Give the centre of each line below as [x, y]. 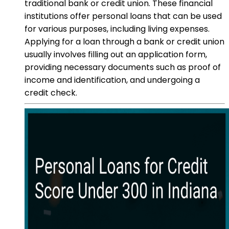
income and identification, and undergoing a [112, 80]
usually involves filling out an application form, [116, 54]
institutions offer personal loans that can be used [123, 16]
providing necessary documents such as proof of [123, 67]
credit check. [51, 93]
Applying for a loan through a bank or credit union [124, 41]
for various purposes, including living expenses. [117, 29]
